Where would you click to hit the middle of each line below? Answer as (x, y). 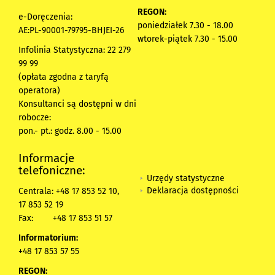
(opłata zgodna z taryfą (64, 77)
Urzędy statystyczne (186, 179)
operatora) (39, 90)
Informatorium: (49, 238)
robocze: (35, 117)
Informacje (46, 158)
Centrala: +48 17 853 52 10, (69, 191)
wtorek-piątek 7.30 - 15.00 (189, 39)
